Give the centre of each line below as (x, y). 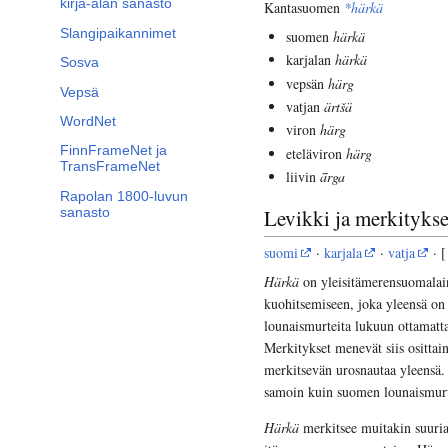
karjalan (311, 60)
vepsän (307, 83)
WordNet (88, 121)
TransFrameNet (110, 166)
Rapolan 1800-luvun (124, 195)
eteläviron (316, 153)
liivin (303, 177)
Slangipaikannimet (118, 32)
